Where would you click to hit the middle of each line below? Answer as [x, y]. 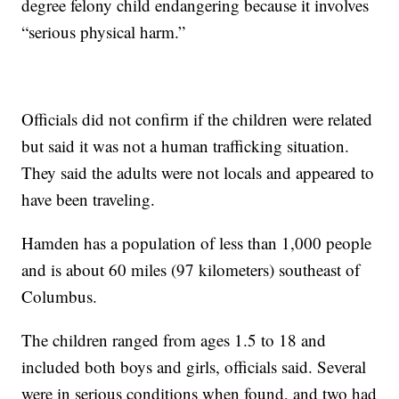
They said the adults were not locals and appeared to [198, 173]
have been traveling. [89, 199]
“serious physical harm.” [104, 32]
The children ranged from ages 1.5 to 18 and [174, 340]
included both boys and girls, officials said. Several [194, 367]
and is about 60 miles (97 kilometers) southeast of [191, 270]
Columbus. [60, 297]
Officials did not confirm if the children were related [197, 119]
